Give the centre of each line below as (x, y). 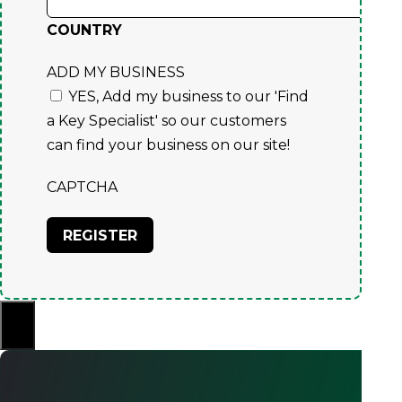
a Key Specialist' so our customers (166, 120)
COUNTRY (84, 30)
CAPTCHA (82, 187)
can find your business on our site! (168, 144)
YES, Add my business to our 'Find (188, 96)
